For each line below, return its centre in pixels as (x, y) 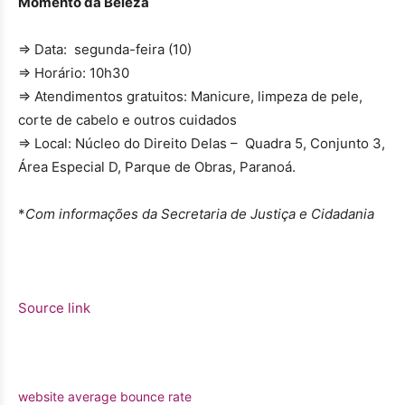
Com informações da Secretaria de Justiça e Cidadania (200, 214)
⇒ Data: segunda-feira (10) (105, 50)
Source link (54, 308)
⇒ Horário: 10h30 (74, 73)
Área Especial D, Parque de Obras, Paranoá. (157, 167)
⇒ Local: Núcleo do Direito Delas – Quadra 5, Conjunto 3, (202, 144)
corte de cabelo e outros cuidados (127, 120)
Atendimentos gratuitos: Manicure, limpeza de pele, (198, 97)
